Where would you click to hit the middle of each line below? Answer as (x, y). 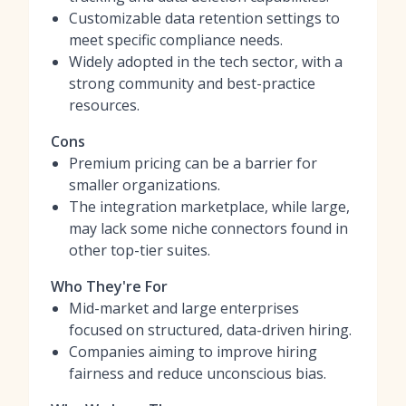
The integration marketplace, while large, (209, 207)
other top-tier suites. (140, 250)
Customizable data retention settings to (204, 18)
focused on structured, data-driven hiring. (210, 330)
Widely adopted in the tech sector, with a (206, 62)
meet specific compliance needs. (176, 40)
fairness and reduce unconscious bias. (198, 373)
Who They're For (109, 286)
